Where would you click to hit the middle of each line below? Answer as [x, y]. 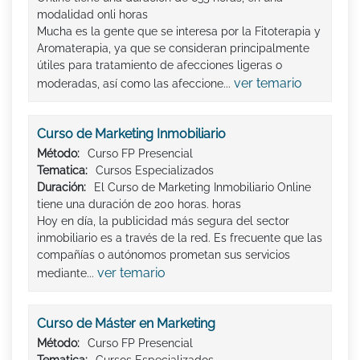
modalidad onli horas [92, 14]
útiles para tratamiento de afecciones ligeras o [160, 65]
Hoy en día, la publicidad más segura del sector [163, 221]
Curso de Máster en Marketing [126, 323]
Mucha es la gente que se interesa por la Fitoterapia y [179, 31]
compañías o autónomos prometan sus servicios [164, 254]
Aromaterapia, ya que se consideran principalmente [173, 48]
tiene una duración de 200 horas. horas [139, 204]
